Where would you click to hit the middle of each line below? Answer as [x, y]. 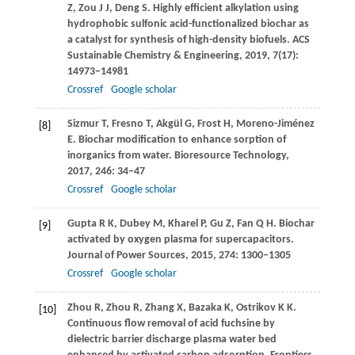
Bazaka [205, 308]
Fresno [127, 124]
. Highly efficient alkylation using [223, 9]
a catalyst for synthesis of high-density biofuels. [178, 40]
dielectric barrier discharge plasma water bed [172, 340]
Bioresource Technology [229, 156]
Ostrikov [256, 308]
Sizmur [83, 124]
